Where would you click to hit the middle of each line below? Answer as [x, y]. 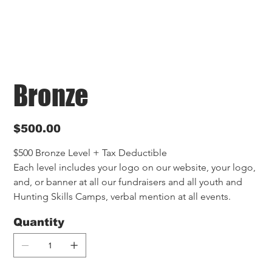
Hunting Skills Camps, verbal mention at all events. [122, 196]
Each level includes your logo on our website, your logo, [136, 167]
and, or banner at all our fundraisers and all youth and [129, 182]
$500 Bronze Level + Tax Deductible [90, 152]
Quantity [39, 222]
